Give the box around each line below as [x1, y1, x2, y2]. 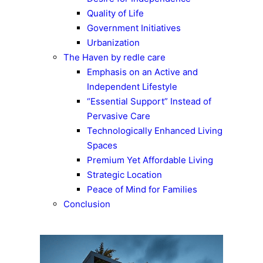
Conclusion [63, 198, 110, 210]
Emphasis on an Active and [87, 66, 198, 78]
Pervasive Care [87, 110, 150, 122]
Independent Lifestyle [87, 81, 177, 93]
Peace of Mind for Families [87, 184, 197, 195]
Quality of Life [87, 8, 144, 19]
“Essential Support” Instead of [87, 96, 211, 107]
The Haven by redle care [63, 52, 166, 63]
